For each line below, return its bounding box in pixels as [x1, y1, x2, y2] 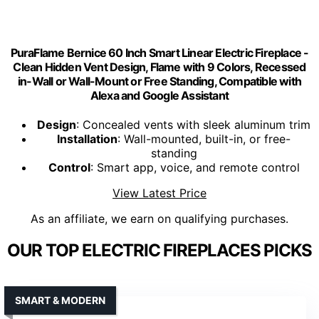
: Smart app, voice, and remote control [90, 160, 300, 175]
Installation [57, 132, 117, 147]
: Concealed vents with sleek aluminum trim [76, 117, 310, 132]
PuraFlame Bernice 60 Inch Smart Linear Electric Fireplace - [10, 46, 309, 61]
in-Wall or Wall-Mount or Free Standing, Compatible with [17, 74, 301, 89]
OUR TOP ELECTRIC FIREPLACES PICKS [6, 240, 313, 261]
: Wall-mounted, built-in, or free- [117, 132, 291, 147]
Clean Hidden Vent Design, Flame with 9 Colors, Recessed [13, 60, 306, 75]
